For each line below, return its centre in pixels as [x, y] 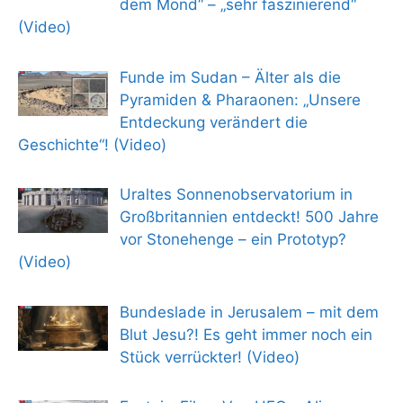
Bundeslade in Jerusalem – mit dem [249, 312]
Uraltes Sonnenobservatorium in [236, 195]
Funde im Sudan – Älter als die [230, 77]
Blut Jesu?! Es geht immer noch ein [246, 334]
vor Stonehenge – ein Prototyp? [233, 240]
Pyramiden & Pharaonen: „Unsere [240, 99]
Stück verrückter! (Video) [209, 357]
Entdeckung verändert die [213, 122]
